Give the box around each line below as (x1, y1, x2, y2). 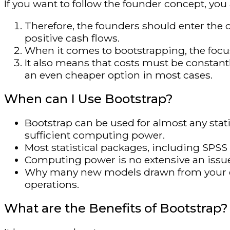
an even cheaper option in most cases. (25, 69, 213, 82)
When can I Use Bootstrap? (4, 91, 173, 107)
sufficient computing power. (25, 129, 165, 142)
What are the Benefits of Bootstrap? (4, 201, 228, 216)
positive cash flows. (25, 32, 120, 45)
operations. (25, 178, 79, 191)
